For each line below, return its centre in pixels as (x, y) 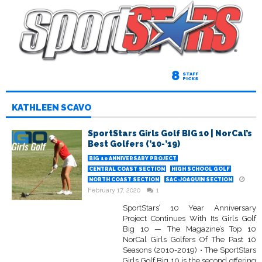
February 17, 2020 (114, 191)
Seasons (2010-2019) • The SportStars (189, 250)
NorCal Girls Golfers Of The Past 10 (189, 240)
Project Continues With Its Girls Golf (189, 219)
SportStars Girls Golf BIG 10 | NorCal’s (170, 134)
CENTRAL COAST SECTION (127, 169)
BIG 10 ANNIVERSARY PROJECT (133, 159)
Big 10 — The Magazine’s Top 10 (189, 229)
